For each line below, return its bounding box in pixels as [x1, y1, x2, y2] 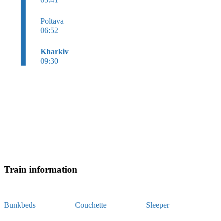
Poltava [40, 16, 64, 25]
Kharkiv [40, 47, 69, 56]
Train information [4, 164, 77, 175]
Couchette [74, 200, 107, 209]
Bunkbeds [4, 200, 36, 209]
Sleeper [146, 200, 169, 209]
